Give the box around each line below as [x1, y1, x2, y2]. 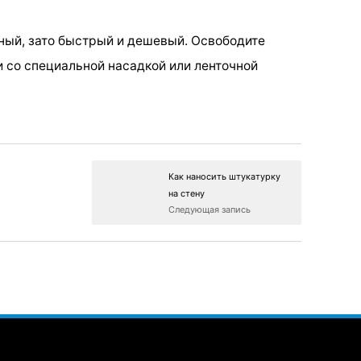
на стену [168, 187, 205, 199]
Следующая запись [168, 203, 251, 215]
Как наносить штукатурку [168, 170, 280, 182]
